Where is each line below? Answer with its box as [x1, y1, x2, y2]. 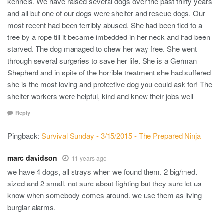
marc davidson [7, 152, 57, 163]
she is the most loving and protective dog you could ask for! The [7, 79, 212, 90]
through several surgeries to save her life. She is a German [7, 55, 197, 66]
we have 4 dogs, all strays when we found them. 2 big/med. [7, 166, 197, 177]
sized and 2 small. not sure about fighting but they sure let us [7, 178, 202, 188]
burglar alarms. [7, 201, 56, 212]
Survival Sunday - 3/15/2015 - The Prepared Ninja [41, 130, 201, 141]
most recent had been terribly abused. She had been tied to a [7, 20, 202, 31]
